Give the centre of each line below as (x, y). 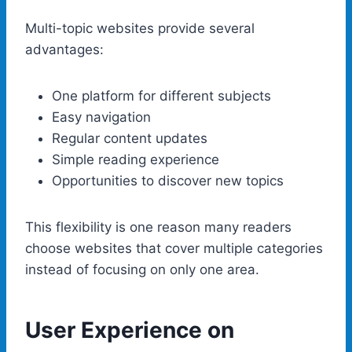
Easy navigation (101, 117)
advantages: (64, 49)
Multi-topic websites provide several (140, 28)
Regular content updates (130, 138)
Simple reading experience (136, 159)
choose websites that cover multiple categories (174, 248)
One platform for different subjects (161, 95)
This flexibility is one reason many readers (158, 227)
